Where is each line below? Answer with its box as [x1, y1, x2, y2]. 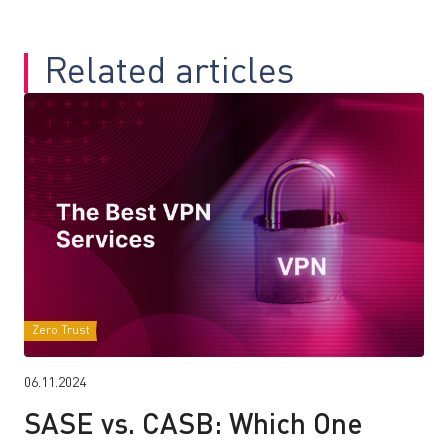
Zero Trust [32, 324, 90, 337]
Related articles [44, 55, 294, 91]
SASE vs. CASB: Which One [24, 412, 363, 441]
